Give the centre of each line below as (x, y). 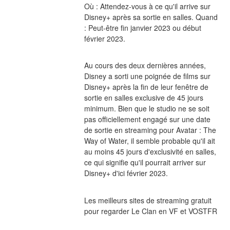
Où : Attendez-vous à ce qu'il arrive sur (147, 6)
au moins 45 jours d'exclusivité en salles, (150, 152)
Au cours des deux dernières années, (145, 65)
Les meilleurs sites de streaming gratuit (148, 200)
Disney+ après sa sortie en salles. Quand (151, 17)
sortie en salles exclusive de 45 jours (143, 98)
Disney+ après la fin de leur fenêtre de (146, 87)
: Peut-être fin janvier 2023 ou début (142, 28)
